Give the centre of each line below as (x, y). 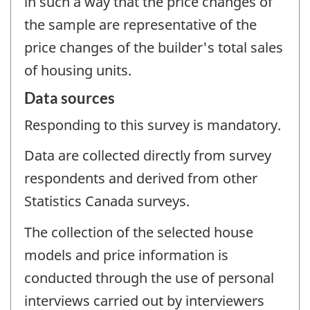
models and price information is (126, 255)
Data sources (70, 98)
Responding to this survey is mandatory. (153, 125)
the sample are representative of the (140, 25)
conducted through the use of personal (149, 277)
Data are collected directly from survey (148, 156)
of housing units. (78, 71)
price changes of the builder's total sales (154, 48)
